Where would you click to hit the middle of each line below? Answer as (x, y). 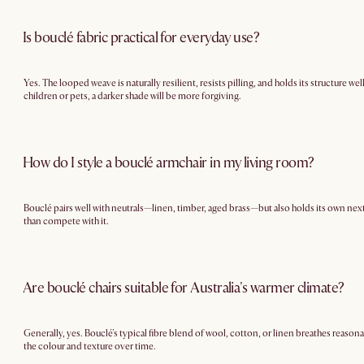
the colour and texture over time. (90, 347)
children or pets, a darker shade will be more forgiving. (132, 96)
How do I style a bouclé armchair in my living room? (169, 162)
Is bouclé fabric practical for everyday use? (141, 37)
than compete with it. (66, 221)
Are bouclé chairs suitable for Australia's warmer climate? (184, 288)
